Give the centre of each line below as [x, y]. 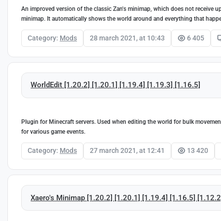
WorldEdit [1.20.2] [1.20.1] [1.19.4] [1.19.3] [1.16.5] [116, 85]
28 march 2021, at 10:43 [127, 38]
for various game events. [53, 131]
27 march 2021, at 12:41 [127, 151]
